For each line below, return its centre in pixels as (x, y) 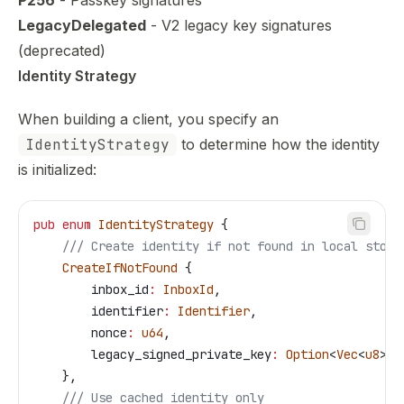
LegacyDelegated (82, 25)
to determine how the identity (278, 144)
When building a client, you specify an (148, 119)
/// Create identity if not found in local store (217, 246)
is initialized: (57, 170)
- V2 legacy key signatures (239, 25)
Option (304, 354)
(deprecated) (62, 50)
